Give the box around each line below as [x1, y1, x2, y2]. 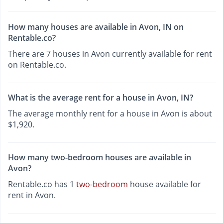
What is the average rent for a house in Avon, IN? [8, 92, 193, 103]
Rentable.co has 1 [8, 179, 76, 190]
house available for [128, 179, 201, 190]
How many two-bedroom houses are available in [8, 152, 191, 163]
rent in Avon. [8, 190, 56, 201]
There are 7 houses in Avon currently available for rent [8, 48, 212, 59]
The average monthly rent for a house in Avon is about [8, 108, 212, 119]
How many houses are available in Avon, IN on [8, 21, 184, 32]
